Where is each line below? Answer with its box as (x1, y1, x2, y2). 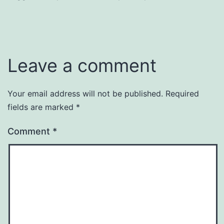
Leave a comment (7, 54, 156, 76)
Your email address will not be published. (7, 88, 163, 98)
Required (165, 88, 199, 98)
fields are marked (7, 101, 76, 112)
